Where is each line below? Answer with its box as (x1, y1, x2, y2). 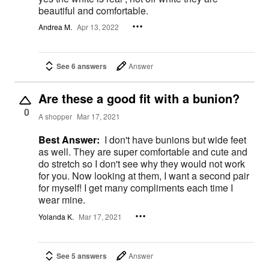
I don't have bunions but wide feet (104, 133, 246, 147)
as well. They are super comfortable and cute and (38, 145, 73, 159)
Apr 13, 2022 (77, 21, 119, 32)
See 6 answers (56, 61, 107, 72)
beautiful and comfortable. (38, 3, 148, 17)
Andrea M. (38, 21, 72, 32)
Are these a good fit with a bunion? (38, 89, 240, 107)
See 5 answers (56, 250, 107, 262)
